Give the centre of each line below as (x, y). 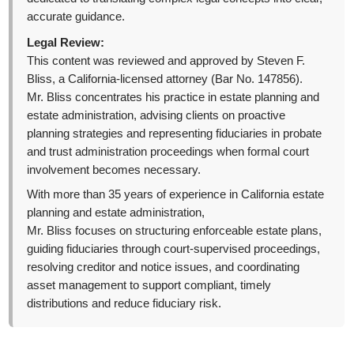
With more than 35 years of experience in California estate (176, 195)
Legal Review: (66, 43)
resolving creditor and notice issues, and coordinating (164, 267)
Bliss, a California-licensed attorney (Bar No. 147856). (165, 79)
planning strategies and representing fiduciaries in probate (175, 134)
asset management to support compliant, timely (149, 286)
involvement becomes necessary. (114, 170)
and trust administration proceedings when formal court (168, 152)
